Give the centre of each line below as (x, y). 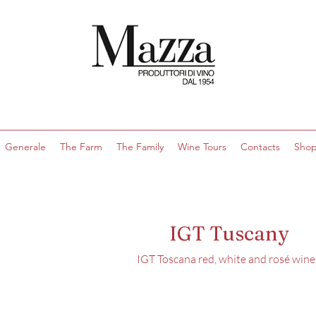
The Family (140, 147)
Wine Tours (202, 147)
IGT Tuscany (230, 233)
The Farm (81, 147)
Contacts (260, 147)
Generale (25, 147)
